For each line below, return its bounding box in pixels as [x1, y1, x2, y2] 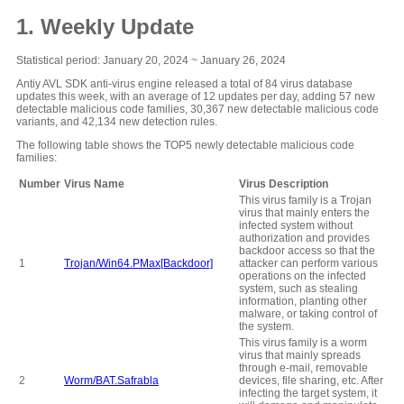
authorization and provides [239, 232, 370, 245]
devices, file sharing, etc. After [239, 374, 383, 388]
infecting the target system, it [239, 387, 377, 400]
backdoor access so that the [239, 244, 375, 258]
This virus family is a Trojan [239, 194, 372, 207]
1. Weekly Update [16, 14, 194, 40]
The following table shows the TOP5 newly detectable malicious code [16, 139, 354, 152]
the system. [239, 320, 294, 334]
